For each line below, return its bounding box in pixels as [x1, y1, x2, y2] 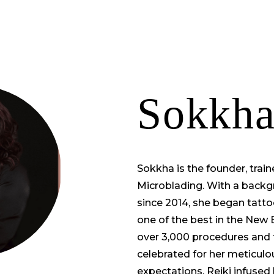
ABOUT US [180, 23, 241, 32]
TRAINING [10, 23, 68, 32]
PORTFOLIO [89, 23, 160, 32]
